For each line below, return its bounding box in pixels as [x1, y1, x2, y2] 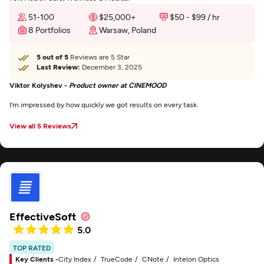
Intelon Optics [173, 255, 219, 263]
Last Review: [37, 62, 80, 71]
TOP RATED [13, 243, 51, 252]
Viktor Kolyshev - [9, 81, 69, 89]
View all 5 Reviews [9, 121, 71, 130]
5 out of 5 [37, 52, 68, 61]
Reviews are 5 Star [68, 52, 130, 61]
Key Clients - [15, 255, 58, 263]
